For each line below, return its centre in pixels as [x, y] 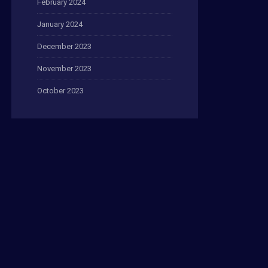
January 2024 [60, 24]
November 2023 [64, 68]
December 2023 [64, 46]
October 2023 [60, 90]
